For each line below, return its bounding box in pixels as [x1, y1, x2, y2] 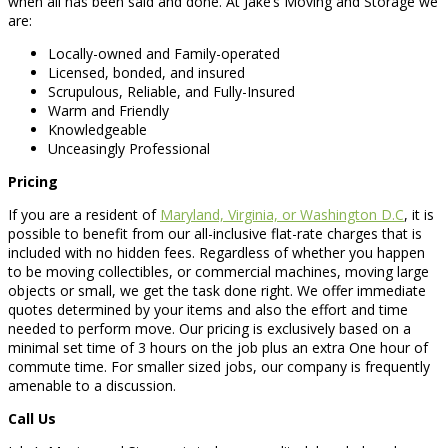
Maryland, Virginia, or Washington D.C [160, 204, 404, 224]
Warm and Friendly [48, 100, 169, 120]
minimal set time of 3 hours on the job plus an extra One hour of [8, 337, 428, 357]
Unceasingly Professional [48, 138, 210, 158]
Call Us [8, 408, 56, 428]
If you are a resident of [8, 204, 160, 224]
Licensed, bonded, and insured [48, 62, 245, 82]
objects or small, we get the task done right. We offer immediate [8, 280, 426, 300]
